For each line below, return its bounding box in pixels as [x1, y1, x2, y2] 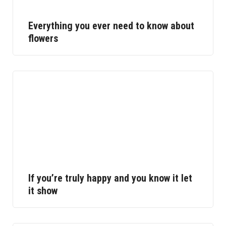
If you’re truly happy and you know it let [28, 172, 192, 184]
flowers [28, 32, 58, 44]
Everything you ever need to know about [28, 20, 194, 32]
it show [28, 185, 58, 197]
